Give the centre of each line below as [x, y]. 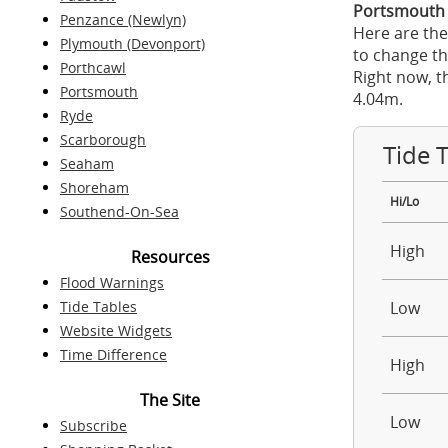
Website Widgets [116, 330]
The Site [170, 400]
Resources [170, 257]
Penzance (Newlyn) [123, 19]
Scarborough [103, 139]
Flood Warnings [112, 282]
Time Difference [113, 354]
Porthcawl [93, 67]
